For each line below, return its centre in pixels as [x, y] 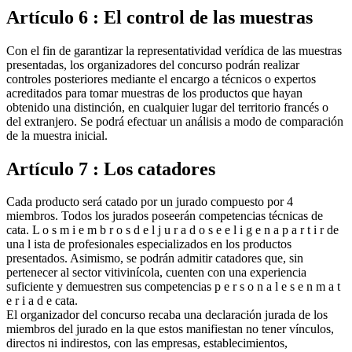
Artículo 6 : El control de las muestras [159, 17]
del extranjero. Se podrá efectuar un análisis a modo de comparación [175, 121]
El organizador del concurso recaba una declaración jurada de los [167, 315]
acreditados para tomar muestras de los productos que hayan [154, 93]
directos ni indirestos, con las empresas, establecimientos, [147, 343]
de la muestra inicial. [57, 135]
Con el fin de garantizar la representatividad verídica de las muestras [174, 50]
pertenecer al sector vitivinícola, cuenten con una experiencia [156, 273]
